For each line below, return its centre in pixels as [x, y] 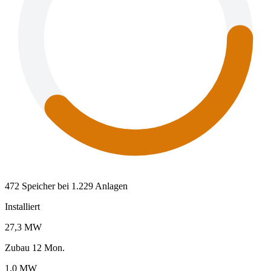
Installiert [22, 206]
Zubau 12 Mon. [35, 247]
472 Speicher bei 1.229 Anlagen [66, 186]
